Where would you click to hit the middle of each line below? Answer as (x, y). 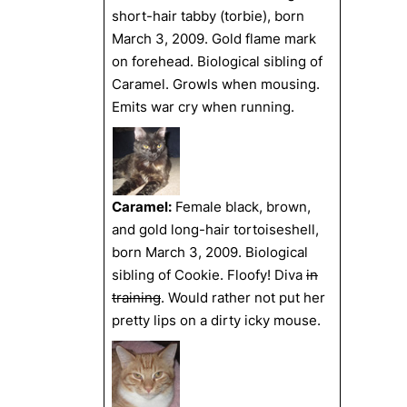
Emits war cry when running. (203, 107)
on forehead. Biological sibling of (217, 61)
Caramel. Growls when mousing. (216, 84)
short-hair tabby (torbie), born (208, 16)
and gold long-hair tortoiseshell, (215, 229)
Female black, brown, (241, 207)
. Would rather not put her (243, 298)
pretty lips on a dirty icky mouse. (216, 320)
